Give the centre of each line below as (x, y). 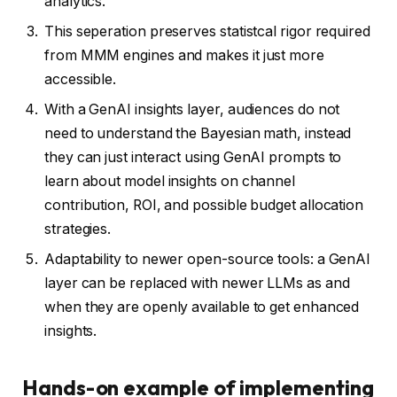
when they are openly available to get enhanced (202, 307)
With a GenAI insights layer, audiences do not (192, 110)
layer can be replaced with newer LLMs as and (197, 284)
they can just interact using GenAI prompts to (193, 158)
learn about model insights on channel (170, 182)
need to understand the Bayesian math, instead (198, 134)
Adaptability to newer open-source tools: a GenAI (208, 260)
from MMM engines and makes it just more (184, 56)
